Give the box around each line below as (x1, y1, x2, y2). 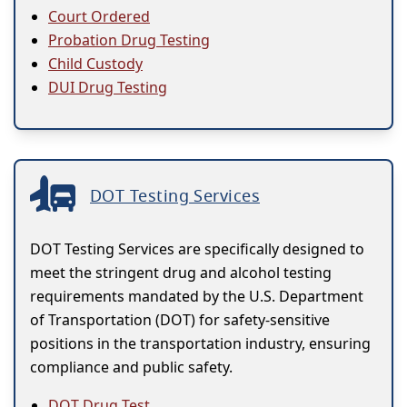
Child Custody (48, 54, 143, 74)
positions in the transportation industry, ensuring (30, 333, 371, 354)
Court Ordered (48, 6, 150, 27)
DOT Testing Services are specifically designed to (30, 239, 364, 260)
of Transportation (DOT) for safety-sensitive (30, 310, 330, 331)
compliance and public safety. (30, 357, 233, 378)
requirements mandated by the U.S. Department (30, 286, 363, 307)
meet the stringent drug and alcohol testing (30, 263, 332, 283)
